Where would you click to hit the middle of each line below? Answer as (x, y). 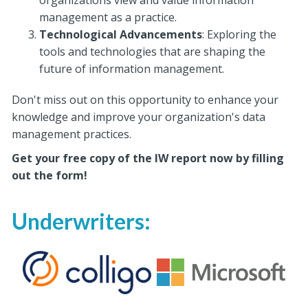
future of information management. (132, 69)
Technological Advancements (121, 34)
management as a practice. (108, 17)
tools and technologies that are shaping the (153, 52)
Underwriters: (81, 221)
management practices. (73, 134)
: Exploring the (240, 34)
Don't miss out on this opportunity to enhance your (145, 100)
